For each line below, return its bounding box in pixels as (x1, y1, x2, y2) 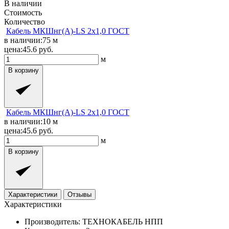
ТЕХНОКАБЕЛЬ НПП (82, 217, 163, 226)
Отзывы (67, 190, 91, 198)
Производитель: (25, 217, 80, 226)
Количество (4, 17, 45, 26)
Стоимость (4, 8, 42, 17)
